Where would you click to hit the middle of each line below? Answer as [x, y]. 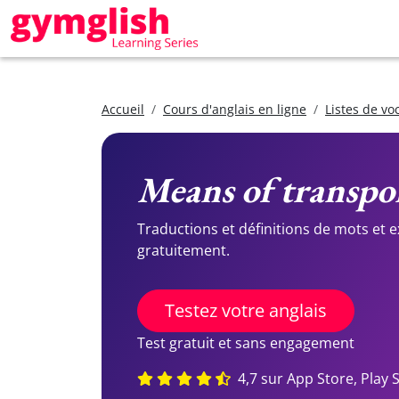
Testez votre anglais [246, 310]
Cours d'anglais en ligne [235, 109]
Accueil [123, 109]
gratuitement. [183, 250]
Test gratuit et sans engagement [246, 343]
